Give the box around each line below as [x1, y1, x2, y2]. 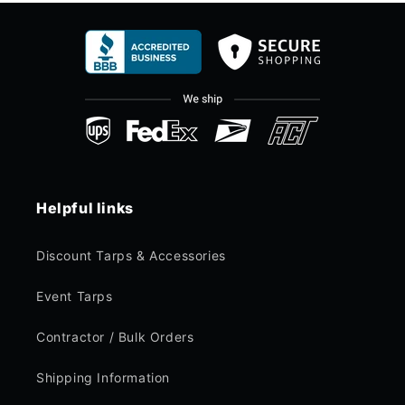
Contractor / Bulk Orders [36, 329, 194, 345]
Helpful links [36, 199, 134, 218]
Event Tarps [36, 288, 113, 305]
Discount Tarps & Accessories [36, 248, 226, 264]
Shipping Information [36, 370, 170, 386]
